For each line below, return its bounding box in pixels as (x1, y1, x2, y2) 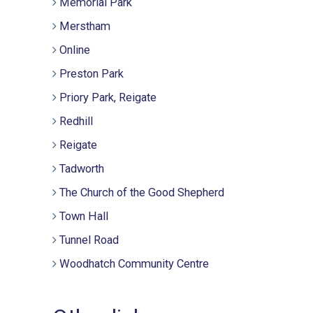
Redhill (59, 114, 94, 128)
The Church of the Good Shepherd (59, 185, 225, 199)
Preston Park (59, 66, 124, 80)
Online (59, 43, 91, 57)
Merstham (59, 19, 111, 33)
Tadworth (59, 161, 105, 175)
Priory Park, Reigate (59, 90, 157, 104)
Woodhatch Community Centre (59, 256, 210, 270)
